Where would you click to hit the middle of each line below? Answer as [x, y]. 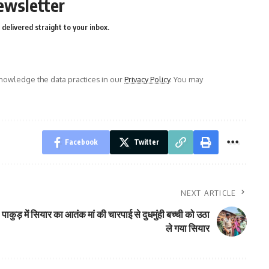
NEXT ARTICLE [208, 193]
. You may [186, 79]
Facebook [81, 142]
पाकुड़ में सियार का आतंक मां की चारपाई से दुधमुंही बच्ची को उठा [105, 214]
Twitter [146, 142]
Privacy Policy [147, 79]
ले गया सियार [187, 228]
